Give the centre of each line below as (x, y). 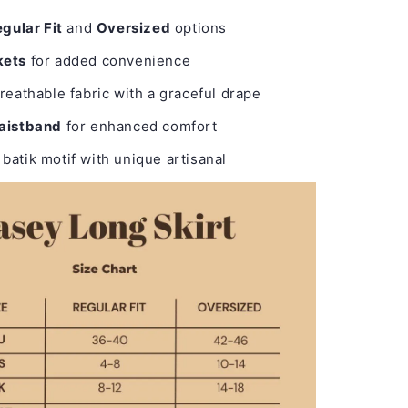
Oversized (133, 28)
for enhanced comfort (140, 127)
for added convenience (109, 61)
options (199, 28)
